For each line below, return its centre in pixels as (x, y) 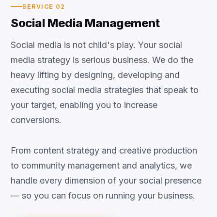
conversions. (36, 120)
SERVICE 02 (44, 6)
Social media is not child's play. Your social (97, 45)
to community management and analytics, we (101, 165)
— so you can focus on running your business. (103, 195)
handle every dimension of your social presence (106, 180)
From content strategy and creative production (104, 150)
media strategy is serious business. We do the (102, 60)
